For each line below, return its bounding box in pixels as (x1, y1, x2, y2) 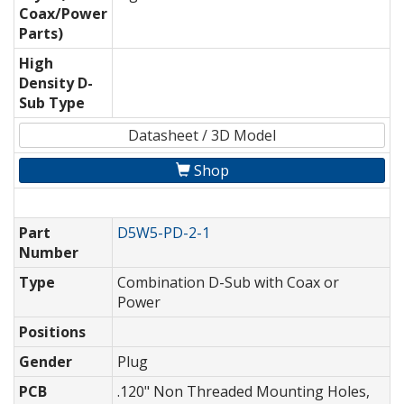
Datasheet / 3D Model (128, 125, 276, 146)
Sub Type (19, 93, 85, 114)
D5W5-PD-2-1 (117, 223, 210, 243)
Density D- (19, 73, 93, 94)
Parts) (19, 23, 63, 44)
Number (19, 243, 78, 263)
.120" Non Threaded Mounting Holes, (117, 381, 370, 402)
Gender (19, 352, 72, 372)
